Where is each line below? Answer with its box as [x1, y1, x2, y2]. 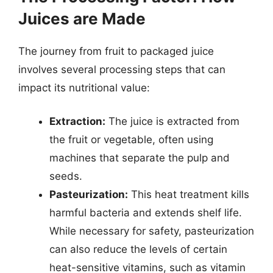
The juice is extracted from [105, 115, 239, 127]
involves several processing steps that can [18, 63, 225, 76]
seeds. [49, 170, 82, 182]
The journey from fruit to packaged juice [18, 44, 214, 57]
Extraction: [49, 115, 105, 127]
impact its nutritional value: [18, 81, 150, 94]
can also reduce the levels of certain [49, 243, 227, 255]
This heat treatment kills [128, 188, 249, 200]
